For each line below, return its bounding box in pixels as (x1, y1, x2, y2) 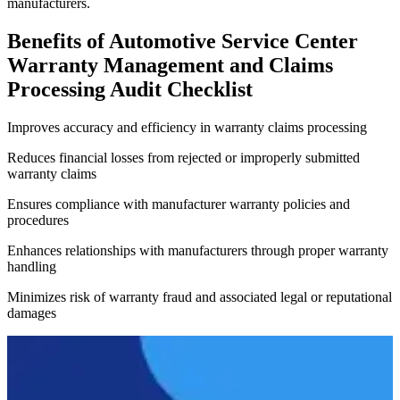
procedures (7, 212, 69, 229)
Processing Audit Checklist (7, 78, 253, 102)
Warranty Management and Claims (7, 54, 333, 78)
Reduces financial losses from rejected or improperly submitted (7, 150, 360, 166)
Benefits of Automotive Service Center (7, 29, 358, 54)
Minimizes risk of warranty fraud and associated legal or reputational (7, 289, 392, 305)
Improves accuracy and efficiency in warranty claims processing (7, 120, 367, 136)
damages (7, 305, 56, 321)
